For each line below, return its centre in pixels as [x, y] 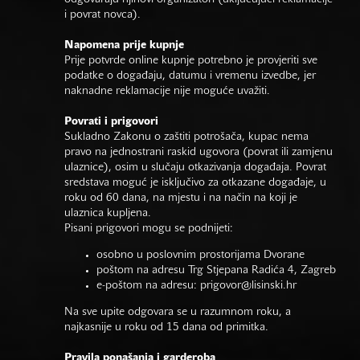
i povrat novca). [102, 15]
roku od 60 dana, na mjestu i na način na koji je [181, 198]
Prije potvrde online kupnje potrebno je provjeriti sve [191, 61]
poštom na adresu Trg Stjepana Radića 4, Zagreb [216, 271]
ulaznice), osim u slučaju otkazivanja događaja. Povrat [195, 168]
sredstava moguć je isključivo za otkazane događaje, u [195, 183]
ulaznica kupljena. [108, 214]
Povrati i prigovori [111, 122]
